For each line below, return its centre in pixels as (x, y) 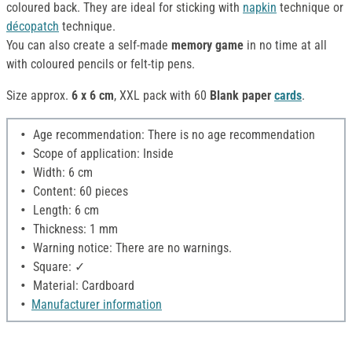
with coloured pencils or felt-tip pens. (101, 64)
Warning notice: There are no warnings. (131, 248)
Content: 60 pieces (79, 192)
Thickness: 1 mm (74, 229)
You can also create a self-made (89, 46)
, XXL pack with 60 (160, 96)
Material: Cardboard (82, 286)
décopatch (33, 27)
